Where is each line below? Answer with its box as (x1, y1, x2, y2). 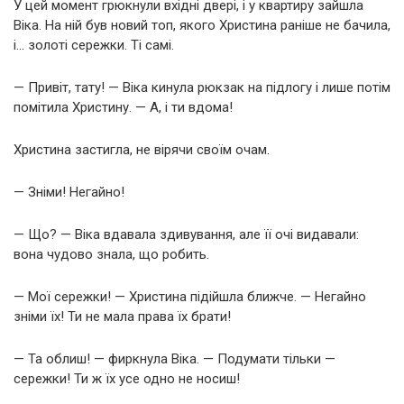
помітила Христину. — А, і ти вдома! (14, 98, 233, 115)
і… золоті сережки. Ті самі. (14, 36, 174, 53)
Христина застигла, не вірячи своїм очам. (14, 141, 270, 158)
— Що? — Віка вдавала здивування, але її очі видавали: (14, 225, 359, 243)
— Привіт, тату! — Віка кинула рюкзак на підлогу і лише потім (14, 78, 390, 96)
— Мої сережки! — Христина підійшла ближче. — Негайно (14, 288, 366, 305)
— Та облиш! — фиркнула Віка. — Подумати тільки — (14, 350, 335, 367)
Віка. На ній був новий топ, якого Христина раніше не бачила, (14, 16, 390, 33)
